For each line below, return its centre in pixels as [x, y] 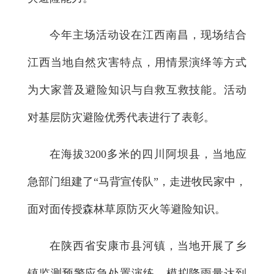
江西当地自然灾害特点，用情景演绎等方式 [137, 62]
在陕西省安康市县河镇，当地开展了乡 [148, 246]
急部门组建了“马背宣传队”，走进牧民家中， [137, 181]
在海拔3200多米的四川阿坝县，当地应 [148, 154]
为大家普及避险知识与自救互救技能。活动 [137, 90]
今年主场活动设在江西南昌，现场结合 [148, 35]
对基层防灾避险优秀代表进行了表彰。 [121, 117]
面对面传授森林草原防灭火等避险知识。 [127, 209]
